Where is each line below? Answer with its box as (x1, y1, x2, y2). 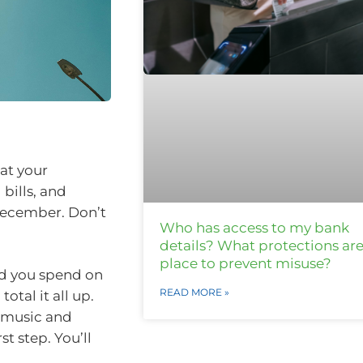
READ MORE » (159, 286, 229, 299)
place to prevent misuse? (159, 255, 331, 272)
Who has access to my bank (159, 220, 349, 237)
